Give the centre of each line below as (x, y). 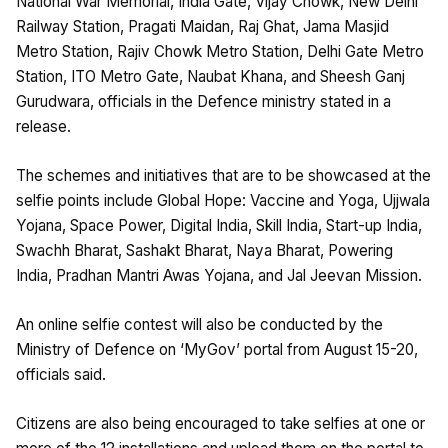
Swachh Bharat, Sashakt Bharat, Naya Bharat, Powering (204, 250)
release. (43, 126)
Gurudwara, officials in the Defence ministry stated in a (203, 101)
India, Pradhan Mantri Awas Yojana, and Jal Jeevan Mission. (219, 275)
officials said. (61, 374)
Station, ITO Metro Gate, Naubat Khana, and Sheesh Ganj (210, 76)
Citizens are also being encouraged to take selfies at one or (220, 423)
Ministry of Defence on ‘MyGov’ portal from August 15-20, (217, 349)
